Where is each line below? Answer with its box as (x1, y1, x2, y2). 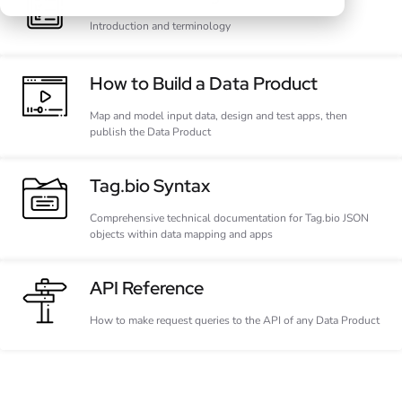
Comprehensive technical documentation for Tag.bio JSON (90, 211, 369, 225)
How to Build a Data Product (90, 72, 318, 95)
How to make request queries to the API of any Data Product (90, 313, 380, 328)
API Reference (90, 276, 204, 300)
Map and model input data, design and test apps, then (90, 109, 347, 123)
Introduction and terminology (90, 19, 231, 33)
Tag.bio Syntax (90, 174, 210, 197)
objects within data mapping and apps (90, 227, 273, 241)
